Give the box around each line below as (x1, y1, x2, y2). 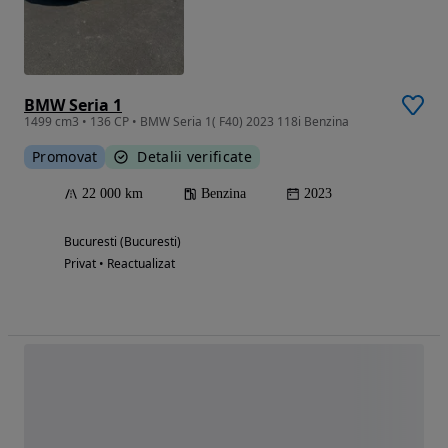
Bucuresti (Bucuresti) (64, 233, 181, 251)
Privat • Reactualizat (64, 255, 175, 273)
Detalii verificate (137, 147, 252, 167)
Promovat (32, 147, 98, 167)
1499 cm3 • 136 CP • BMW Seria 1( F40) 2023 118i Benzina (24, 113, 349, 131)
